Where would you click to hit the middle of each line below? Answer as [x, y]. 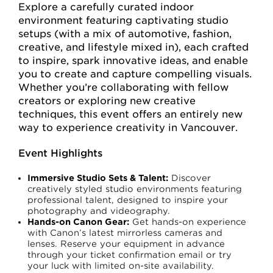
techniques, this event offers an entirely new [130, 114]
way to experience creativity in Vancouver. [128, 127]
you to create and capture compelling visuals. [135, 74]
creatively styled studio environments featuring [135, 189]
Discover [190, 178]
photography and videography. [99, 211]
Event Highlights [60, 153]
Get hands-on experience [188, 222]
